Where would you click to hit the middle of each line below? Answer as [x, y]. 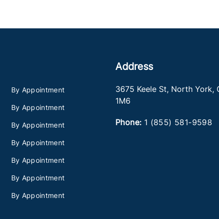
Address [134, 66]
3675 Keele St [141, 89]
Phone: [128, 122]
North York [191, 89]
